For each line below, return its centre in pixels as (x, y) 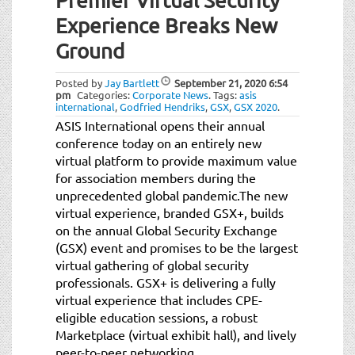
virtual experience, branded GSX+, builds (170, 212)
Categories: (105, 94)
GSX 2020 (256, 106)
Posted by (80, 82)
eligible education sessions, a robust (157, 317)
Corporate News (170, 94)
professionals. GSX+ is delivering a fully (166, 282)
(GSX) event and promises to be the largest (177, 247)
